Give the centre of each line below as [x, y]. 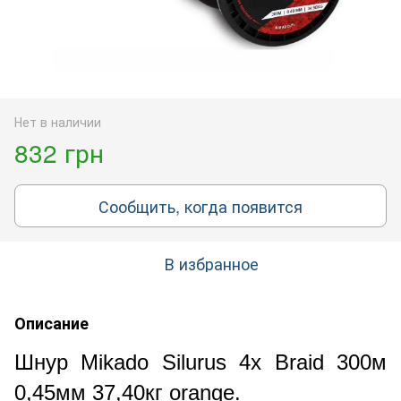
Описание [51, 323]
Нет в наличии [58, 121]
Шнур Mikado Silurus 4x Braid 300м [200, 362]
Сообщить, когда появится [200, 205]
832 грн [59, 152]
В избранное [211, 263]
